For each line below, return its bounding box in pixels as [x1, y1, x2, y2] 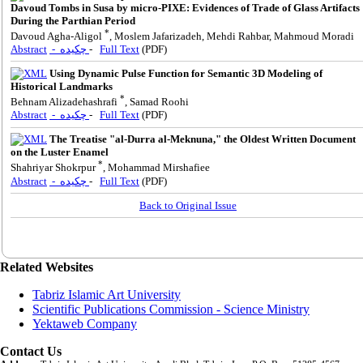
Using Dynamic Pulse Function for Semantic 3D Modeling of [49, 66, 322, 79]
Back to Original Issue [139, 199, 237, 211]
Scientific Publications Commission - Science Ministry [32, 301, 310, 316]
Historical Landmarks [11, 79, 113, 92]
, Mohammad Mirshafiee [103, 161, 210, 174]
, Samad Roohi [125, 96, 189, 109]
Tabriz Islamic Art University [32, 287, 181, 301]
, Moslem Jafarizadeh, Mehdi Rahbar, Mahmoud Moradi [109, 29, 354, 42]
